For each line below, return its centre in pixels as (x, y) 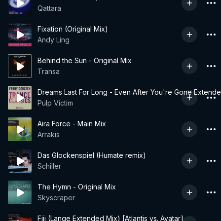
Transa (49, 71)
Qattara (49, 8)
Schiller (49, 166)
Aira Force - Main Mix (72, 124)
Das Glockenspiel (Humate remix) (92, 155)
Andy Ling (54, 40)
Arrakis (49, 134)
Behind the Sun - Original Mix (85, 60)
